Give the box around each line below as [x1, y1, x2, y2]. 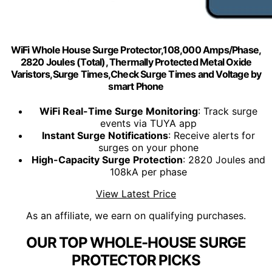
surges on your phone [98, 141, 199, 154]
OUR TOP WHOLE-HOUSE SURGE [26, 234, 246, 252]
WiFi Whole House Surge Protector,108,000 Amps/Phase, [10, 43, 262, 56]
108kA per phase [109, 166, 187, 178]
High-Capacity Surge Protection [31, 154, 183, 166]
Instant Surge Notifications [41, 129, 168, 142]
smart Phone [108, 80, 164, 92]
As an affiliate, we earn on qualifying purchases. [26, 209, 246, 222]
